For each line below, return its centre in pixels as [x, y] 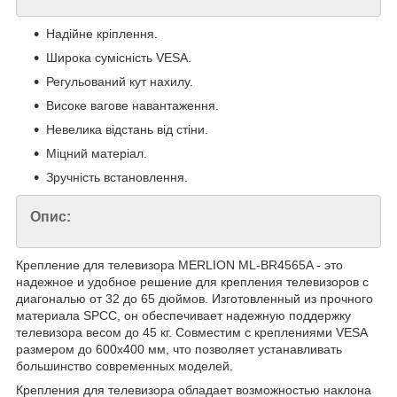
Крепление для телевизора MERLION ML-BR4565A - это [179, 265]
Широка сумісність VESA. [119, 58]
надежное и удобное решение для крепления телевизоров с [192, 282]
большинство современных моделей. [125, 366]
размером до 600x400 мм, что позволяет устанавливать [179, 350]
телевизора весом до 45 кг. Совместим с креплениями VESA [191, 333]
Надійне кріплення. [102, 34]
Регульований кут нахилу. [120, 82]
